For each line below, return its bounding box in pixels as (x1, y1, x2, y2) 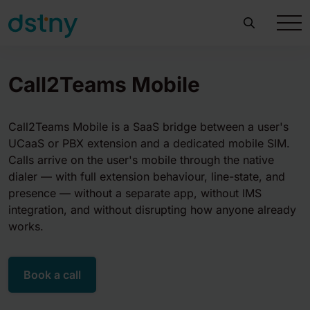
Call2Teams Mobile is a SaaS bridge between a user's (8, 120, 289, 134)
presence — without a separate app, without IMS (8, 186, 262, 200)
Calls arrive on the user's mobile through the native (8, 153, 274, 167)
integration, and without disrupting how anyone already (8, 203, 296, 217)
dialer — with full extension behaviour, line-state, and (8, 170, 285, 183)
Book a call (24, 268, 81, 282)
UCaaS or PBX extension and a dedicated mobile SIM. (8, 136, 290, 150)
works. (8, 219, 44, 233)
